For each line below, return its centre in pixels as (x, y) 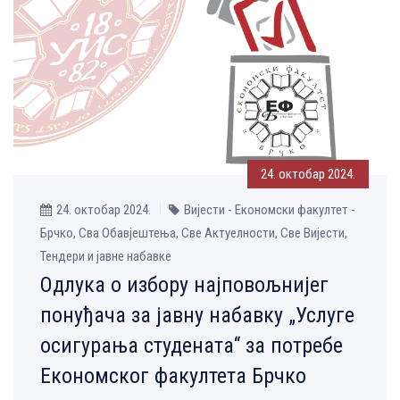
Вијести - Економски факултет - (270, 210)
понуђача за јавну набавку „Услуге (197, 316)
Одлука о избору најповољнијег (184, 285)
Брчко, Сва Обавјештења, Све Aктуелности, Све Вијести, (194, 233)
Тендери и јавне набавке (106, 257)
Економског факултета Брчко (173, 376)
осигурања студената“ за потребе (192, 346)
